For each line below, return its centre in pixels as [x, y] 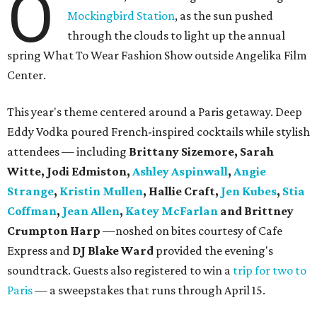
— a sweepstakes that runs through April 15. [149, 290]
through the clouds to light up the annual [177, 36]
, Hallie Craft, [182, 191]
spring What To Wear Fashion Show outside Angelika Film [157, 56]
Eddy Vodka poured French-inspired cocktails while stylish [158, 132]
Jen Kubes [249, 191]
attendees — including [68, 152]
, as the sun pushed [224, 16]
